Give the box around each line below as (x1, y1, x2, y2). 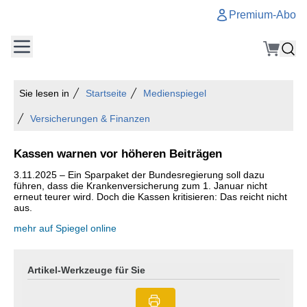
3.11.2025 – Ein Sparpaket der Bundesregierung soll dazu (14, 169, 265, 180)
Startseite (86, 88, 127, 99)
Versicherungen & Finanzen (30, 113, 150, 124)
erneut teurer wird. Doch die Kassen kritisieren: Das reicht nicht (14, 191, 287, 202)
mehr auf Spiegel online (14, 223, 116, 234)
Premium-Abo (229, 9, 296, 21)
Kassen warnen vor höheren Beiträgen (14, 147, 222, 160)
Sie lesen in (19, 88, 69, 99)
